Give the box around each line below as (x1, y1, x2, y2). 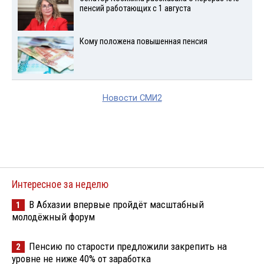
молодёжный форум (12, 210, 95, 223)
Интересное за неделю (12, 178, 108, 190)
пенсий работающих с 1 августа (79, 4, 191, 14)
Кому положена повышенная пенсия (79, 36, 207, 47)
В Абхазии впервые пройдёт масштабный (29, 198, 204, 210)
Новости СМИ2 (102, 93, 162, 103)
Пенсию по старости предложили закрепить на (29, 240, 227, 252)
